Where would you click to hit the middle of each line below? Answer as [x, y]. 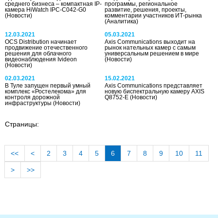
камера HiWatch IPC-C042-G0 [45, 9]
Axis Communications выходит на [150, 42]
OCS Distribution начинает [41, 42]
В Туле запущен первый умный [48, 85]
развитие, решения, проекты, [146, 9]
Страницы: [22, 124]
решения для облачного [38, 53]
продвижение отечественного [46, 47]
